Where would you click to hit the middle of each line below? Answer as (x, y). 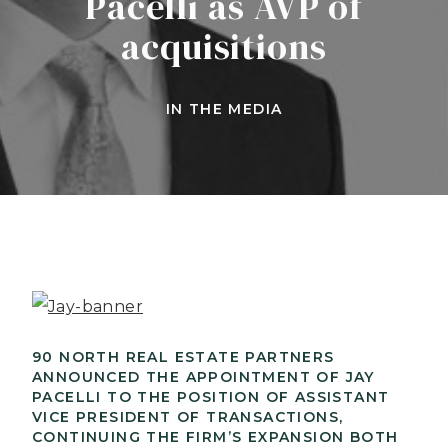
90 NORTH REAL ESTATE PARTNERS (183, 356)
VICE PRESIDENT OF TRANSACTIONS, (188, 416)
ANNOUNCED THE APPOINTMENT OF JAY (203, 376)
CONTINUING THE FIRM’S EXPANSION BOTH (215, 436)
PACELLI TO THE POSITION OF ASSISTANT (211, 396)
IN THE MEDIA (224, 109)
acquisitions (224, 47)
